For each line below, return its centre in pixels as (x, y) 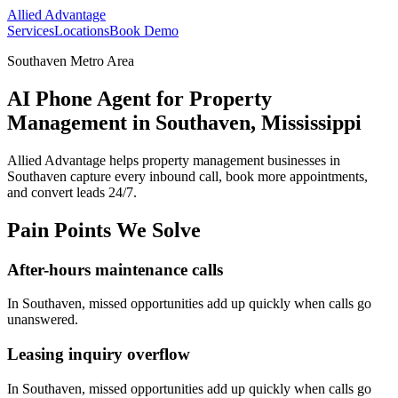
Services (31, 31)
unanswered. (43, 320)
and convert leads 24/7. (72, 192)
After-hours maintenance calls (115, 269)
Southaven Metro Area (71, 61)
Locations (82, 31)
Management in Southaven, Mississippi (184, 122)
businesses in (302, 160)
